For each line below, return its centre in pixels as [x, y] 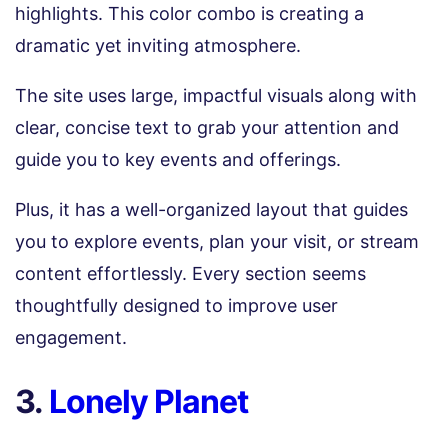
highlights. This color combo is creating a [189, 14]
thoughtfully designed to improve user [176, 306]
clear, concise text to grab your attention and [207, 128]
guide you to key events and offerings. [178, 160]
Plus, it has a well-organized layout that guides [211, 210]
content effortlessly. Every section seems [190, 274]
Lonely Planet [148, 402]
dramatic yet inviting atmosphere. [158, 46]
